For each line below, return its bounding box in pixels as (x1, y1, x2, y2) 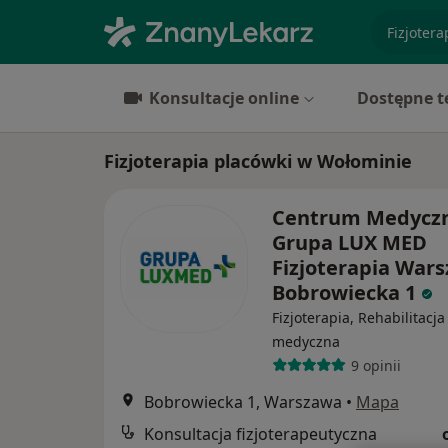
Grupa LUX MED (272, 229, 427, 256)
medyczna (272, 332, 340, 351)
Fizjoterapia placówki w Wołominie (104, 149, 412, 173)
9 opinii (350, 355, 401, 375)
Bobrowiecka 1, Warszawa (144, 391, 342, 413)
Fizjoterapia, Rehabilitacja (272, 308, 445, 327)
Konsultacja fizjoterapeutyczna (144, 423, 377, 445)
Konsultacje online (149, 87, 299, 109)
